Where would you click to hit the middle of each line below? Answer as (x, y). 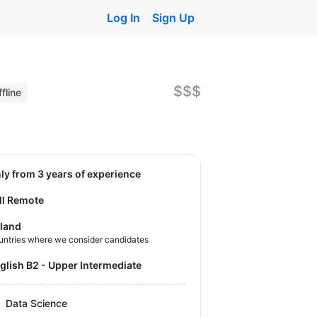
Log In (123, 18)
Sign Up (174, 18)
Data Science (37, 303)
